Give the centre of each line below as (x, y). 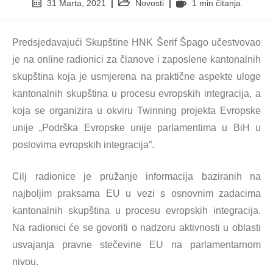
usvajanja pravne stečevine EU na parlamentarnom (136, 245)
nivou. (25, 262)
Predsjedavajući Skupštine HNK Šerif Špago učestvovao (136, 42)
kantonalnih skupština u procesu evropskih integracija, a (136, 94)
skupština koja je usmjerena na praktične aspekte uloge (136, 76)
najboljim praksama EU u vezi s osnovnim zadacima (136, 193)
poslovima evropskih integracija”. (83, 145)
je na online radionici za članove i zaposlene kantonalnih (136, 59)
